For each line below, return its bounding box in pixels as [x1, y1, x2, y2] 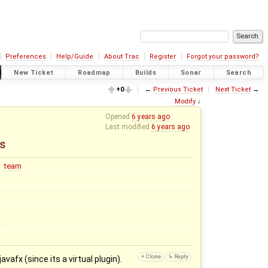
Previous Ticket [153, 85, 203, 93]
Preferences [5, 53, 46, 60]
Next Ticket [215, 85, 251, 93]
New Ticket [14, 68, 54, 77]
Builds [135, 68, 157, 77]
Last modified [105, 123, 152, 132]
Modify [175, 97, 196, 105]
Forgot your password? [186, 53, 259, 60]
